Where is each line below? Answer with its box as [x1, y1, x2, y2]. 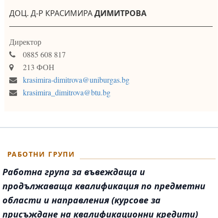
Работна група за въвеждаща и [2, 166, 145, 178]
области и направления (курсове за [2, 194, 161, 206]
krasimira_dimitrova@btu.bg [22, 87, 110, 98]
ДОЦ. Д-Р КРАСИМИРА [9, 8, 93, 19]
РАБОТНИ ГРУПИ [7, 149, 75, 159]
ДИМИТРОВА [92, 8, 147, 19]
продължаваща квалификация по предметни [2, 180, 205, 192]
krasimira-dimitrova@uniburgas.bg [22, 74, 129, 85]
